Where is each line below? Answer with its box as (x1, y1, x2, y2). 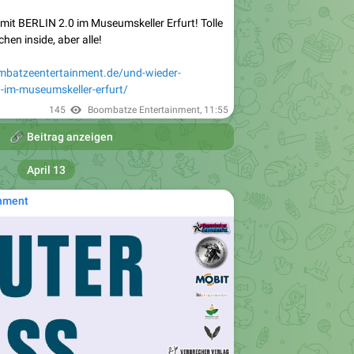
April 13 (26, 164, 66, 177)
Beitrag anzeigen (24, 130, 113, 144)
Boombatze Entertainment (88, 104, 200, 116)
